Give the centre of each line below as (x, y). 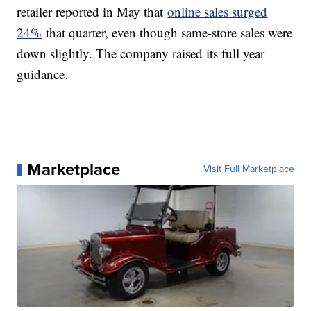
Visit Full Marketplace (249, 169)
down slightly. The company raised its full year (141, 53)
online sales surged (218, 12)
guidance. (43, 74)
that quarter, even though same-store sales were (167, 33)
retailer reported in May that (92, 12)
